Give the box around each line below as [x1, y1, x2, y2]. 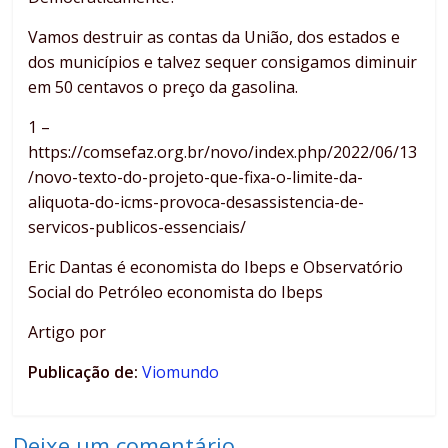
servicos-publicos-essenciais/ [28, 216, 247, 239]
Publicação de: [28, 361, 143, 384]
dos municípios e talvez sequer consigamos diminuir [28, 51, 418, 74]
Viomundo [142, 361, 220, 384]
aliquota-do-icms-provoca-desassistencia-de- [28, 191, 365, 214]
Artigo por [28, 321, 107, 344]
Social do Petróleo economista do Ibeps [28, 281, 324, 304]
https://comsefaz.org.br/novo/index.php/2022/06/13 [28, 141, 418, 164]
